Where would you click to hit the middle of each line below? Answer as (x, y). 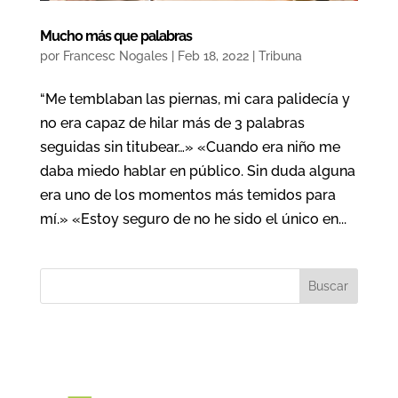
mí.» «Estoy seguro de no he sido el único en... (193, 219)
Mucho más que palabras (115, 36)
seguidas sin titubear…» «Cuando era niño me (190, 147)
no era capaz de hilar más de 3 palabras (172, 123)
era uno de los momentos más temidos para (187, 195)
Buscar (329, 286)
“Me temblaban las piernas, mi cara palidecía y (195, 99)
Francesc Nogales (115, 56)
